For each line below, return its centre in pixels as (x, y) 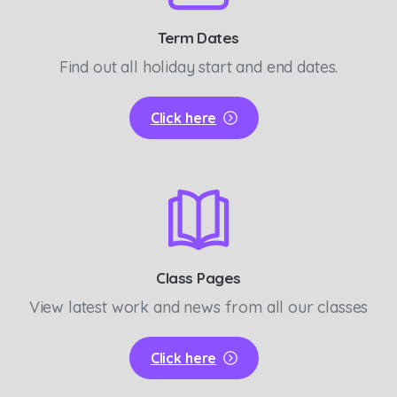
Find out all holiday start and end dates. (198, 66)
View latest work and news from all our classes (198, 307)
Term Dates (198, 37)
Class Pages (198, 277)
